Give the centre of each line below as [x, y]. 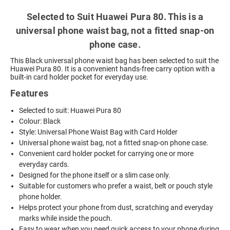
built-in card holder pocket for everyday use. [79, 77]
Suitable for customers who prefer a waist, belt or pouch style [116, 186]
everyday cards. [44, 164]
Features [29, 93]
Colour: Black [40, 121]
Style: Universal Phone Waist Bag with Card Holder [99, 132]
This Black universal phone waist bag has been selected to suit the [114, 60]
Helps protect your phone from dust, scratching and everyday [116, 207]
